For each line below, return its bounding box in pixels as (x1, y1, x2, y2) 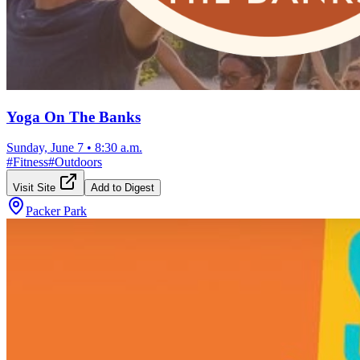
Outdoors (55, 155, 102, 170)
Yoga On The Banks (6, 108, 141, 125)
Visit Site (13, 182, 59, 194)
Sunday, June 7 (6, 141, 84, 155)
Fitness (13, 155, 48, 170)
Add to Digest (91, 182, 154, 194)
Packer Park (26, 204, 87, 219)
